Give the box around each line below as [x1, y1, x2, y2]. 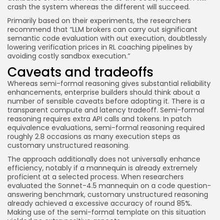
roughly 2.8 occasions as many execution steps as [7, 132, 180, 141]
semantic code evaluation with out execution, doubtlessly [7, 33, 207, 43]
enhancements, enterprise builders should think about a [7, 87, 200, 97]
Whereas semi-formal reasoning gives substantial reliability [7, 79, 211, 88]
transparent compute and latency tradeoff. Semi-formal [7, 105, 204, 115]
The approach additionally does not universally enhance [7, 154, 200, 164]
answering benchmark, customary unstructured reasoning [7, 190, 208, 199]
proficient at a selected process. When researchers [7, 172, 184, 182]
